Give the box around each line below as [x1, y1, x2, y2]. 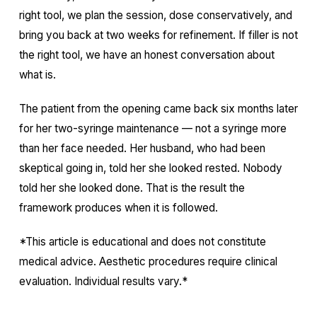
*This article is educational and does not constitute [18, 235, 266, 248]
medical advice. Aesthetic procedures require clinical [18, 255, 277, 268]
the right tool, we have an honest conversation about [18, 48, 275, 62]
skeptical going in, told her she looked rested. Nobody [18, 161, 282, 175]
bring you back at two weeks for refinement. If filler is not [18, 28, 298, 42]
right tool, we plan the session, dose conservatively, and [18, 8, 292, 22]
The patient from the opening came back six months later [18, 102, 298, 115]
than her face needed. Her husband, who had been [18, 142, 265, 155]
